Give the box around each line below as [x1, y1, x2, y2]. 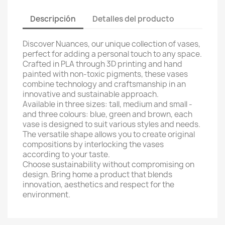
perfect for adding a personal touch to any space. [23, 49, 202, 59]
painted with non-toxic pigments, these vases [23, 69, 188, 79]
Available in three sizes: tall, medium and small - [23, 99, 192, 109]
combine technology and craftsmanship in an [23, 79, 186, 89]
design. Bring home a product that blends [23, 169, 172, 180]
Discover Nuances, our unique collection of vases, [23, 39, 200, 49]
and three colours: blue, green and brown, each [23, 109, 192, 120]
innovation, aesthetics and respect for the [23, 179, 174, 190]
